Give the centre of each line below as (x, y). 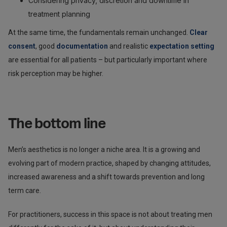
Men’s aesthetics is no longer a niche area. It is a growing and (104, 149)
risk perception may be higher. (56, 73)
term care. (25, 190)
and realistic (129, 46)
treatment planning (59, 14)
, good (46, 46)
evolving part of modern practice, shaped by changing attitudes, (109, 163)
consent (22, 46)
